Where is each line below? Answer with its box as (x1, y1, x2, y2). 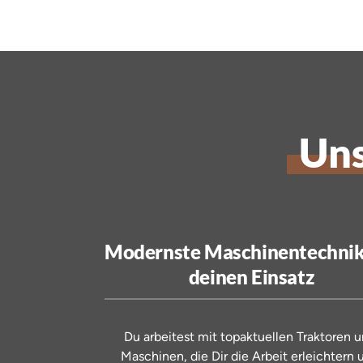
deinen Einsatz (188, 265, 314, 289)
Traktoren (296, 329, 354, 345)
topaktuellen (220, 329, 297, 345)
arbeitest (143, 329, 198, 345)
